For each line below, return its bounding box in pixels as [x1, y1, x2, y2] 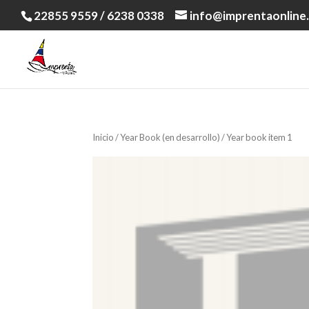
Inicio [92, 132, 114, 143]
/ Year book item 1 [220, 132, 292, 143]
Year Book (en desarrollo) [120, 132, 221, 143]
